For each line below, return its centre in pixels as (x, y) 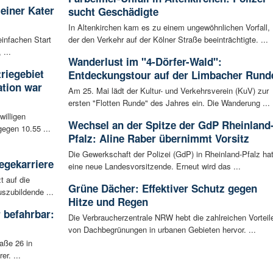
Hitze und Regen (108, 202)
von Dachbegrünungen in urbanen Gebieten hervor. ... (162, 230)
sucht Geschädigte (113, 12)
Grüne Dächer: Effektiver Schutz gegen (162, 189)
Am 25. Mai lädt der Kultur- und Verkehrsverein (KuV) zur (168, 91)
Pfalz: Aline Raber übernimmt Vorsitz (158, 139)
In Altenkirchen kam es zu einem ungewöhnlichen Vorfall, (169, 27)
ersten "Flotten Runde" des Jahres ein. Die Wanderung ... (169, 103)
